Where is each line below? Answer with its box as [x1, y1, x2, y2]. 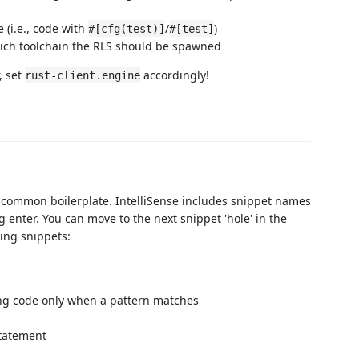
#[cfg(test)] [88, 22, 165, 35]
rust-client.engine [25, 68, 140, 82]
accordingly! [140, 67, 209, 83]
